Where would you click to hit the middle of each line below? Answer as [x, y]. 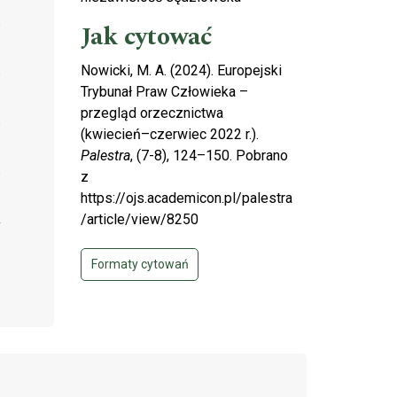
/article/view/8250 [140, 219]
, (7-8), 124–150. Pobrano [209, 155]
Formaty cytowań [140, 264]
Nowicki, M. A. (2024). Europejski [181, 70]
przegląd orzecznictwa [152, 113]
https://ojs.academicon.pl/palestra [187, 198]
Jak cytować [147, 36]
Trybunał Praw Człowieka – [164, 91]
